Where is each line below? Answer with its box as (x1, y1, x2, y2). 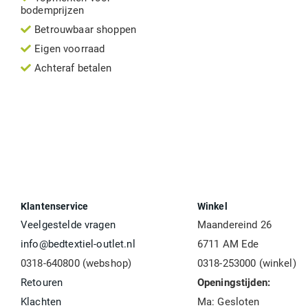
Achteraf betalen (34, 62, 112, 75)
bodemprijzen (21, 4, 84, 17)
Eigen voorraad (34, 43, 105, 56)
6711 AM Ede (197, 238, 259, 251)
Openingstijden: (197, 276, 271, 289)
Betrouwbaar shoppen (34, 23, 137, 36)
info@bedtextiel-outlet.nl (21, 238, 135, 251)
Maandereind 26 (197, 219, 272, 232)
